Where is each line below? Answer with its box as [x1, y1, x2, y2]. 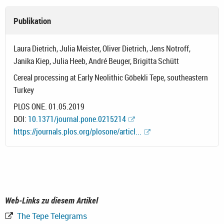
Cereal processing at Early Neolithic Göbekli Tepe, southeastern [13, 72, 208, 83]
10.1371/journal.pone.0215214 [28, 113, 126, 125]
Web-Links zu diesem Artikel [5, 194, 98, 206]
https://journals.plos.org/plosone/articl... [13, 126, 141, 137]
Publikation [13, 15, 51, 27]
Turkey [13, 84, 34, 96]
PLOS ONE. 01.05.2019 [13, 101, 84, 112]
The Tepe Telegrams [15, 210, 87, 222]
